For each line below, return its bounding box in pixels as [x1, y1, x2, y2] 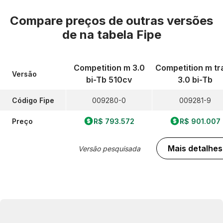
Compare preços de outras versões [10, 13, 213, 28]
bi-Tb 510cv [86, 75, 132, 85]
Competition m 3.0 [73, 63, 145, 73]
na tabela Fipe [79, 27, 161, 42]
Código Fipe [12, 96, 54, 105]
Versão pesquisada [78, 144, 140, 153]
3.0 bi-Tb [178, 75, 213, 85]
